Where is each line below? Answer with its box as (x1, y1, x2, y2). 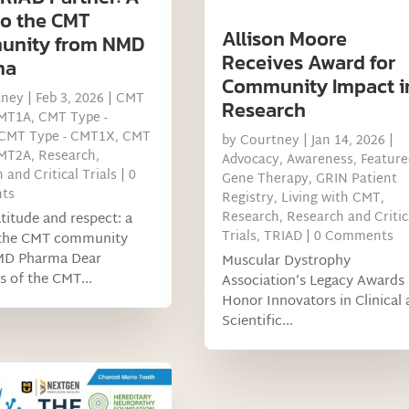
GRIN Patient (315, 168, 397, 192)
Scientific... (221, 309, 293, 335)
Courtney (239, 130, 299, 153)
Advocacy (221, 149, 279, 173)
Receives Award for (221, 47, 395, 79)
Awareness (286, 149, 353, 173)
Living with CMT (280, 187, 381, 211)
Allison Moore (221, 24, 347, 55)
